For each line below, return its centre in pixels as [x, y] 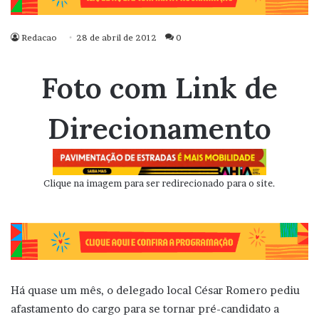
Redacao [39, 38]
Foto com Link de [159, 88]
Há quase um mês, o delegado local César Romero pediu [155, 290]
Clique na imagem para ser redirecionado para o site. [159, 183]
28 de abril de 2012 [116, 38]
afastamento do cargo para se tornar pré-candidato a [145, 308]
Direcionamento [159, 129]
